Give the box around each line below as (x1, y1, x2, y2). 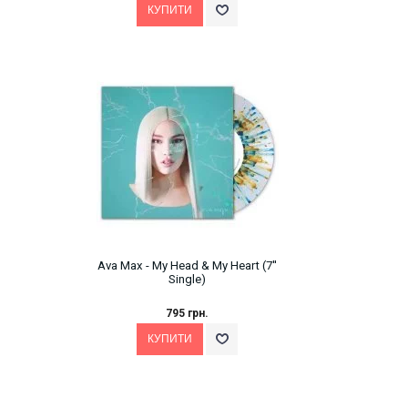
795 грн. (166, 307, 209, 321)
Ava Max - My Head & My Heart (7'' (97, 259, 277, 273)
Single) (168, 272, 206, 287)
